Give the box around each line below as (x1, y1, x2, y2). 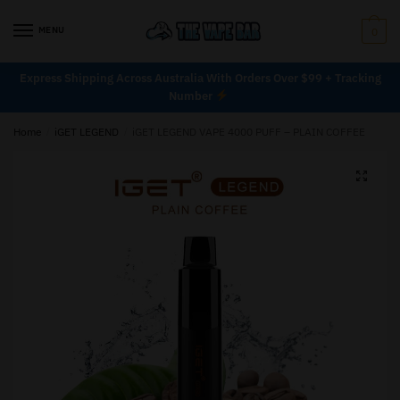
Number (169, 87, 216, 104)
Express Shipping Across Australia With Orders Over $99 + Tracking (19, 70, 381, 86)
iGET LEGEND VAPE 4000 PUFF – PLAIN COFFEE (131, 124, 365, 138)
